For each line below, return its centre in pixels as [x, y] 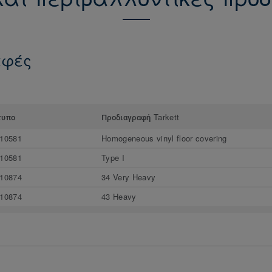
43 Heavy [119, 196]
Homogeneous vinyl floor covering [164, 138]
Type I [113, 157]
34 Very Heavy [129, 177]
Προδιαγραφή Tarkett [141, 117]
